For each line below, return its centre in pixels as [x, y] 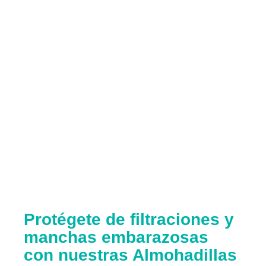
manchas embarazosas [116, 237]
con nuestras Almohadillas [131, 255]
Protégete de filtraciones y [129, 219]
